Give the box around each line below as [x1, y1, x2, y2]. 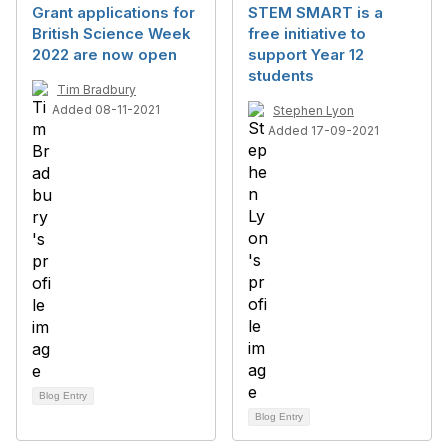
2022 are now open [32, 45, 177, 64]
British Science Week [32, 24, 191, 43]
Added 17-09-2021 [268, 123, 379, 138]
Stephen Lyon [273, 103, 354, 118]
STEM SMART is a [248, 3, 383, 22]
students [248, 66, 314, 85]
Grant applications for [32, 3, 195, 22]
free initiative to [248, 24, 366, 43]
